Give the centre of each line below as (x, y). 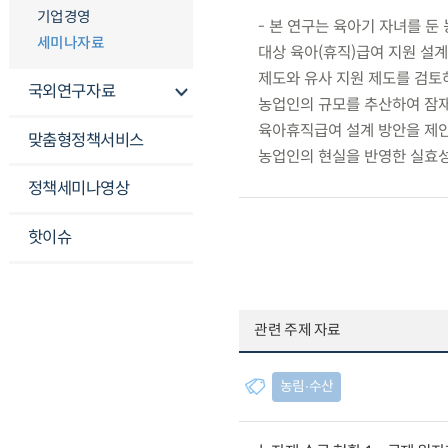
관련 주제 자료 (298, 329)
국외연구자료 (71, 91)
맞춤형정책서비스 (85, 140)
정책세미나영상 (78, 189)
